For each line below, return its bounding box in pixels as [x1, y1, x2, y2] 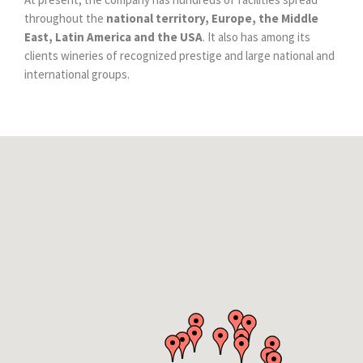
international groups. [24, 66, 130, 82]
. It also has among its [203, 28, 310, 45]
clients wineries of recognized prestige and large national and [24, 47, 335, 63]
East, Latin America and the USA [24, 28, 203, 45]
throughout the [24, 10, 106, 26]
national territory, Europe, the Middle [106, 10, 318, 26]
